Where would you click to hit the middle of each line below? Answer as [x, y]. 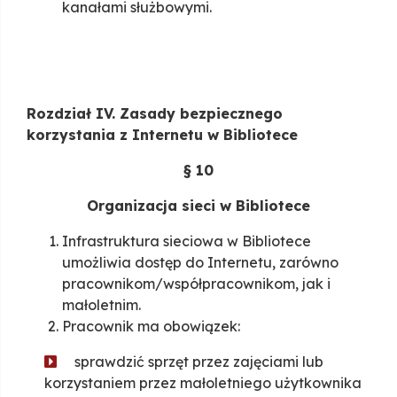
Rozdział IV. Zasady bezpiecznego [155, 114]
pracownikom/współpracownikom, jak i [196, 284]
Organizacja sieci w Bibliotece [198, 206]
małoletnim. [101, 305]
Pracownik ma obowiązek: [151, 327]
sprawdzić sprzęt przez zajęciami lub [199, 362]
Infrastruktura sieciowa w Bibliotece [187, 241]
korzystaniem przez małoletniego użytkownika [203, 383]
